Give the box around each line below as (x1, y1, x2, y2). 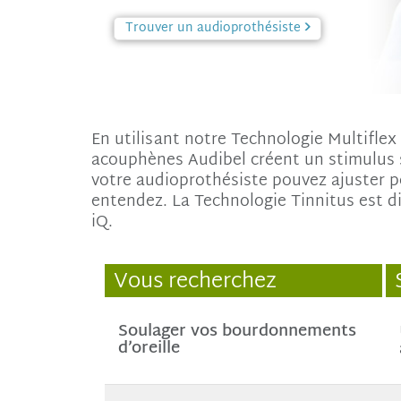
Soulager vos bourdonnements (118, 318, 356, 346)
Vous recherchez (114, 265, 277, 299)
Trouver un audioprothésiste (125, 18, 301, 38)
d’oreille (118, 335, 180, 363)
